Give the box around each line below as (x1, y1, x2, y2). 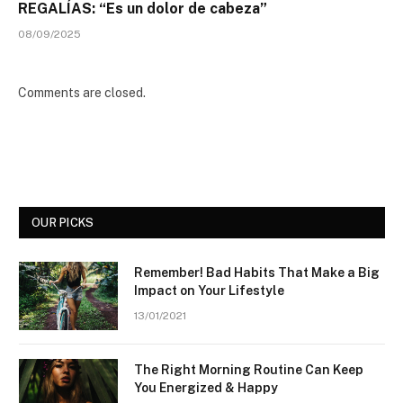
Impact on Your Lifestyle (134, 283, 284, 299)
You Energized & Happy (134, 381, 278, 396)
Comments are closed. (18, 85, 146, 101)
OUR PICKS (31, 216, 94, 230)
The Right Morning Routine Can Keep (134, 363, 363, 378)
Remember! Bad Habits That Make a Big (134, 265, 380, 281)
